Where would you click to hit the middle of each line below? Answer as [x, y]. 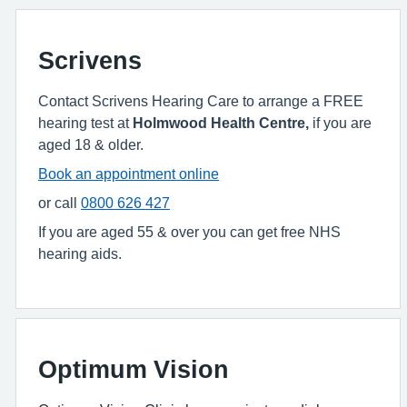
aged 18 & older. [91, 144]
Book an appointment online [129, 174]
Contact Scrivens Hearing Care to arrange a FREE [201, 101]
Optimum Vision [134, 369]
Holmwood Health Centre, [221, 123]
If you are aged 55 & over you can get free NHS [189, 232]
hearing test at [85, 123]
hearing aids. [80, 253]
